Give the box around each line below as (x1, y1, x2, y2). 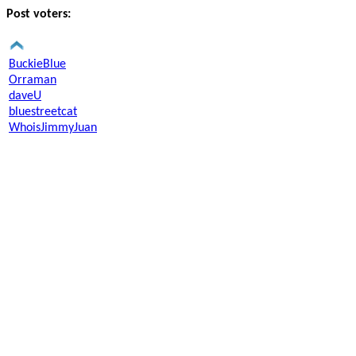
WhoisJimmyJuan (9, 122, 97, 134)
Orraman (9, 74, 56, 87)
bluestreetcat (9, 106, 77, 118)
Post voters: (6, 8, 71, 21)
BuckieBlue (9, 58, 66, 71)
